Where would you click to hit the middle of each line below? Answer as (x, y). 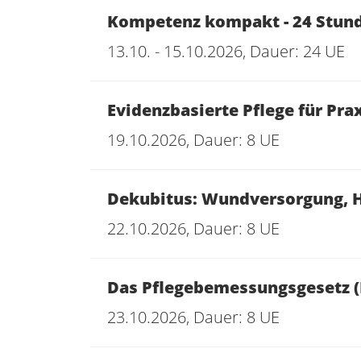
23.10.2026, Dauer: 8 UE (193, 317)
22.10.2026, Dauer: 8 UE (193, 228)
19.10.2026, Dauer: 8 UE (193, 140)
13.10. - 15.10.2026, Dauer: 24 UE (226, 51)
